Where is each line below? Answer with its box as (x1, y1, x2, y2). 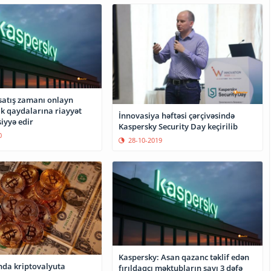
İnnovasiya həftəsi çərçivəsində (119, 109, 235, 121)
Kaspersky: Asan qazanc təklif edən (119, 251, 250, 263)
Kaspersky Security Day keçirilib (119, 120, 238, 132)
